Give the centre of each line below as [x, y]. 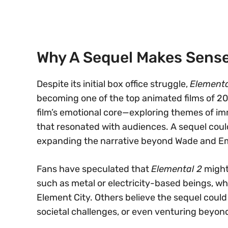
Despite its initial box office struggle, [113, 84]
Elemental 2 [177, 169]
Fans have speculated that [94, 169]
